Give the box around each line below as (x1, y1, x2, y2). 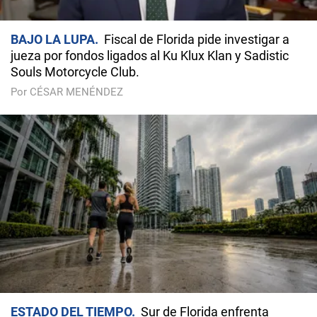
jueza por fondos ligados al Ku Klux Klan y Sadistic (11, 48, 289, 64)
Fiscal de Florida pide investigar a (104, 32, 289, 47)
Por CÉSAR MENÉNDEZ (11, 86, 123, 99)
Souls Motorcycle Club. (11, 64, 139, 80)
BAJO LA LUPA (11, 32, 95, 47)
